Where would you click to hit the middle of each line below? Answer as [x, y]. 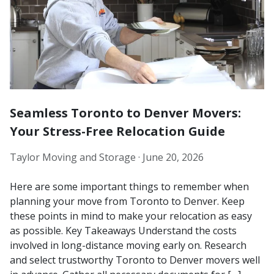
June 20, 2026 [173, 157]
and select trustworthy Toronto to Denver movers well [135, 260]
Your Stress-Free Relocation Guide [117, 131]
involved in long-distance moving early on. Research [128, 245]
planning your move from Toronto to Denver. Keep [127, 201]
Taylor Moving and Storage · [76, 157]
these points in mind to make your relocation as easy [131, 216]
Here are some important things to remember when [129, 186]
